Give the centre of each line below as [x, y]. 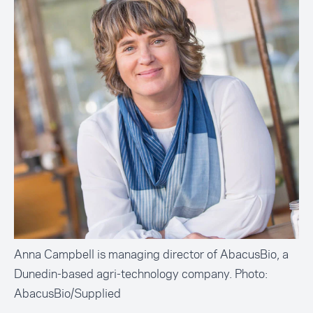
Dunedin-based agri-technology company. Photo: [141, 274]
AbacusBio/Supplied [67, 293]
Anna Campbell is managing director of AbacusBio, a [151, 254]
